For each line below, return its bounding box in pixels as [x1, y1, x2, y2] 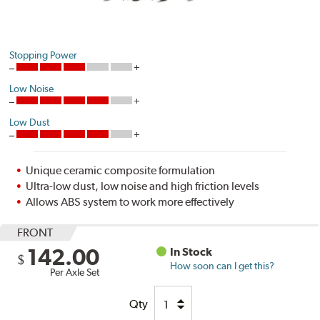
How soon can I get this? [170, 260, 275, 272]
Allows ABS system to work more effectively [26, 195, 235, 209]
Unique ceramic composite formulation [26, 164, 216, 178]
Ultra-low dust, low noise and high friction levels [26, 179, 260, 194]
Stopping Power [9, 49, 78, 61]
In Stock [170, 245, 213, 259]
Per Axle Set [50, 266, 100, 279]
